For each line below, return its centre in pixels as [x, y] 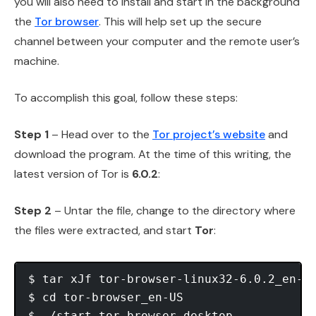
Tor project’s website [209, 134]
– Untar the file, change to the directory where [174, 210]
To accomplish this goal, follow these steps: [126, 97]
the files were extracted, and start [104, 230]
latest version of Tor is [73, 174]
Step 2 [33, 210]
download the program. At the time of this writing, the [153, 154]
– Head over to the [101, 134]
